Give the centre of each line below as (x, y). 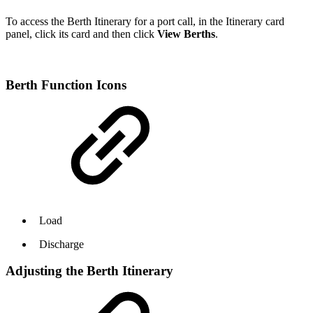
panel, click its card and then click (81, 34)
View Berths (186, 34)
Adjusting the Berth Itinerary (89, 271)
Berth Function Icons (66, 85)
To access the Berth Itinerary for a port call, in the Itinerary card (145, 22)
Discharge (60, 244)
